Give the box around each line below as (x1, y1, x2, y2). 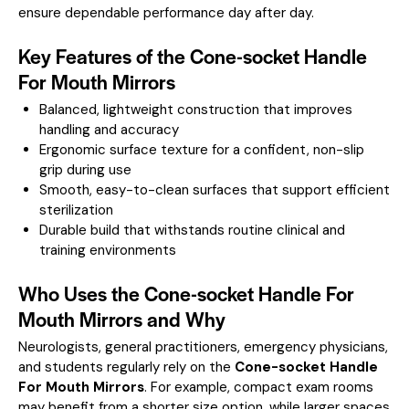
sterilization (38, 201, 113, 220)
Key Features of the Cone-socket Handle (18, 42, 367, 70)
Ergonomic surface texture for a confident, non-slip (38, 141, 364, 160)
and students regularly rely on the (18, 357, 235, 376)
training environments (38, 241, 176, 260)
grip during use (38, 161, 131, 180)
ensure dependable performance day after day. (18, 4, 314, 23)
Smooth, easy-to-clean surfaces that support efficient (38, 181, 390, 200)
